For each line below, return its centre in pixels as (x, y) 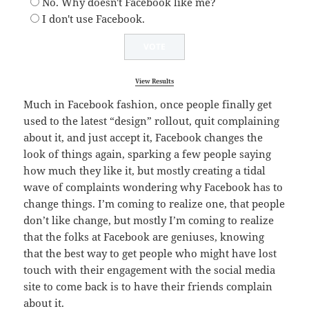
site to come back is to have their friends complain (148, 287)
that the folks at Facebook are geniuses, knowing (144, 237)
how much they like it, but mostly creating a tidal (145, 171)
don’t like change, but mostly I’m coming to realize (149, 220)
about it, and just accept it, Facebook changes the (143, 138)
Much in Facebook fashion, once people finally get (148, 104)
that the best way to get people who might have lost (150, 253)
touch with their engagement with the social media (150, 270)
